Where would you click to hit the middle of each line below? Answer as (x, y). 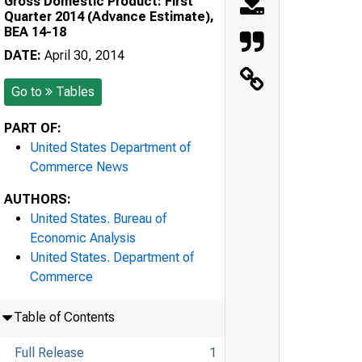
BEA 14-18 (35, 32)
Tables (75, 91)
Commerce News (79, 166)
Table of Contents (64, 317)
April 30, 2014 (83, 55)
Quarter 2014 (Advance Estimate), (109, 16)
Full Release (49, 352)
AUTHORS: (38, 199)
